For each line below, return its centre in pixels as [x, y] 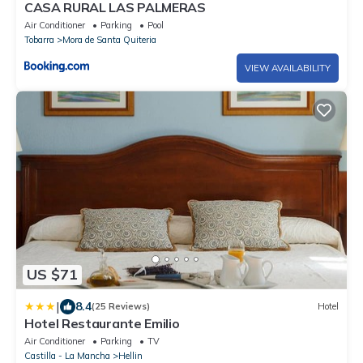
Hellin [130, 355]
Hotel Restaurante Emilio [102, 323]
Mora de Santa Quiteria [109, 40]
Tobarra [39, 40]
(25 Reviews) [121, 307]
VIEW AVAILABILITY [288, 68]
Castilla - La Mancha [67, 355]
